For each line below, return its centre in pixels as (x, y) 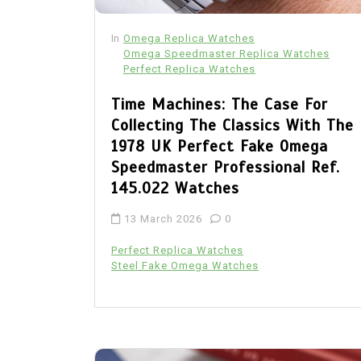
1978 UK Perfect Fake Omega (220, 146)
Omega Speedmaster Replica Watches (226, 53)
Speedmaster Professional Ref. (226, 167)
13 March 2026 (163, 218)
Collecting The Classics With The (232, 125)
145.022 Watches (175, 188)
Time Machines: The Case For (220, 104)
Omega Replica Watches (189, 38)
